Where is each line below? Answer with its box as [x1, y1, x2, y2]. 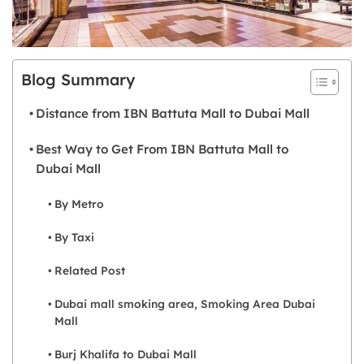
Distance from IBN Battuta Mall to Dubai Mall [36, 105, 310, 121]
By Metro [54, 196, 104, 210]
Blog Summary [21, 70, 135, 90]
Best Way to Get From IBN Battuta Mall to [36, 141, 289, 157]
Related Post [54, 262, 125, 277]
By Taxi [54, 229, 94, 244]
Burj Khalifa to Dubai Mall [54, 346, 197, 361]
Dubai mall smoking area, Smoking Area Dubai [54, 296, 315, 310]
